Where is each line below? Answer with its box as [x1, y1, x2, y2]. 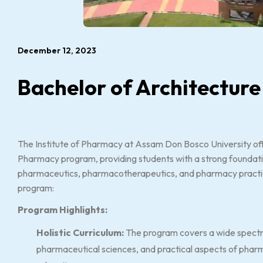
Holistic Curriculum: [36, 227, 124, 238]
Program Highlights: [18, 204, 107, 215]
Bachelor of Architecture [18, 74, 261, 100]
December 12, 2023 [18, 45, 96, 56]
